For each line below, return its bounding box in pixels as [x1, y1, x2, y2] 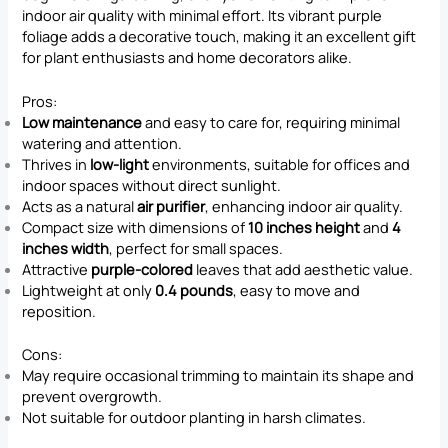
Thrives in [22, 154, 91, 175]
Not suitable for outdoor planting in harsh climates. [22, 407, 367, 428]
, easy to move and [233, 280, 361, 301]
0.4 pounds [155, 280, 234, 301]
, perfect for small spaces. [109, 238, 284, 259]
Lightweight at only [22, 280, 156, 301]
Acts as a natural [22, 196, 138, 217]
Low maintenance [22, 112, 143, 133]
